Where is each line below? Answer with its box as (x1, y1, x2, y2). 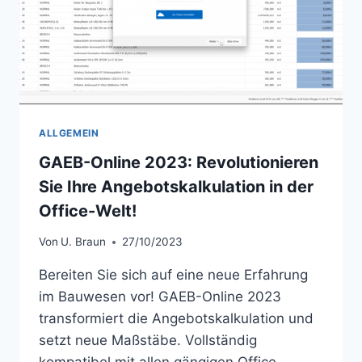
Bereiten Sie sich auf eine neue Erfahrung (39, 267, 308, 284)
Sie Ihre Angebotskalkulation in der (39, 176, 314, 196)
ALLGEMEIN (39, 126, 99, 139)
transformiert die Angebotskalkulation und (39, 310, 314, 327)
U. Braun (61, 235, 107, 249)
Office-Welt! (39, 200, 137, 221)
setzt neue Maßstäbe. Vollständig (39, 332, 257, 349)
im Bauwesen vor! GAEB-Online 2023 (39, 288, 281, 305)
